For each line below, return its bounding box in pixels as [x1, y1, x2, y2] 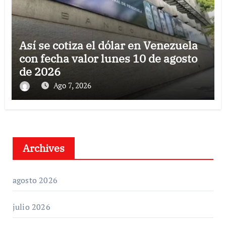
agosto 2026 [12, 174, 58, 186]
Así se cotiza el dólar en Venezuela [19, 37, 198, 52]
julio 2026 [12, 201, 50, 212]
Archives [22, 141, 65, 155]
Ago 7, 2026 [53, 80, 91, 90]
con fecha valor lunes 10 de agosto [19, 50, 197, 66]
